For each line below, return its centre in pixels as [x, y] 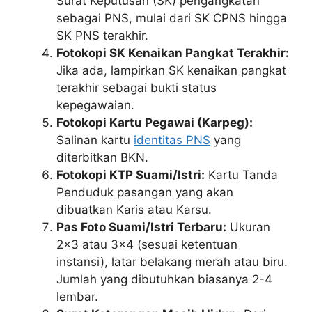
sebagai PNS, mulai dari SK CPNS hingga [172, 18]
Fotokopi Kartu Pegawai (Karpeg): [155, 122]
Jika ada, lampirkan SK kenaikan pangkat [171, 70]
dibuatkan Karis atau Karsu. [134, 209]
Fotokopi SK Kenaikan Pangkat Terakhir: [173, 53]
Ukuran [248, 227]
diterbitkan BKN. [102, 157]
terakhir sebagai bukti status [136, 87]
